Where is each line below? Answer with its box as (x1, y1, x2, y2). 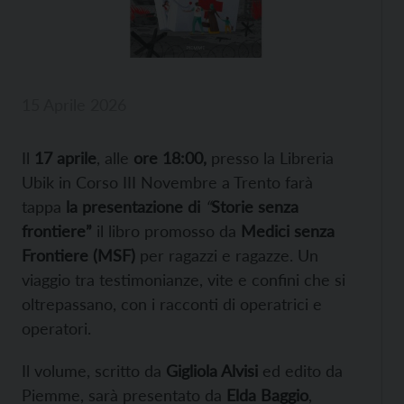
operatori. (22, 318, 91, 339)
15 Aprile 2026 (22, 95, 126, 115)
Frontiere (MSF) (22, 245, 140, 266)
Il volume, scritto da (22, 361, 166, 381)
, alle (96, 148, 133, 169)
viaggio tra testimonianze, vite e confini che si (22, 270, 345, 290)
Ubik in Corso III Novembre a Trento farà (22, 172, 313, 193)
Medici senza (241, 221, 335, 242)
